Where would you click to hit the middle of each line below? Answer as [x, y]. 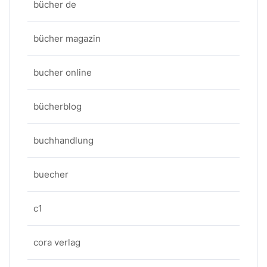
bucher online [63, 72]
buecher [51, 174]
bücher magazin [67, 38]
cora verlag [57, 242]
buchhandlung [63, 140]
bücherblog [58, 106]
